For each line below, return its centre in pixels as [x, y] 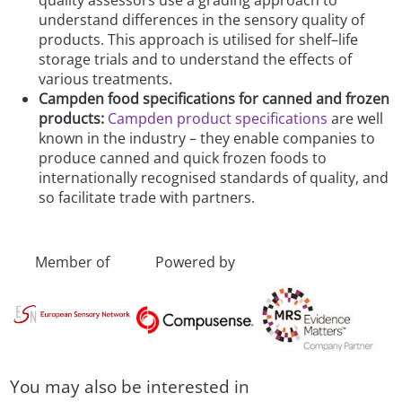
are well [356, 119]
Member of [73, 262]
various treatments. [106, 79]
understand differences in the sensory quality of [202, 20]
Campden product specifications [218, 119]
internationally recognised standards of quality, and [214, 178]
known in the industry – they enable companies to [207, 139]
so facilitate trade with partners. [147, 198]
